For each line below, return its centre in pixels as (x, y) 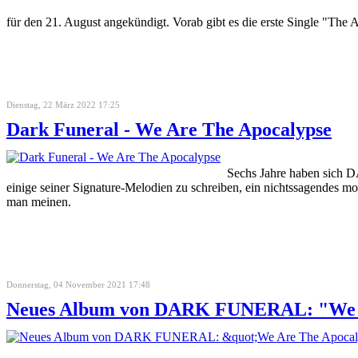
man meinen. (39, 201)
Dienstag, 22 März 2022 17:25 (63, 104)
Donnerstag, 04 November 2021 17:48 (78, 284)
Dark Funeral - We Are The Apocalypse (169, 129)
